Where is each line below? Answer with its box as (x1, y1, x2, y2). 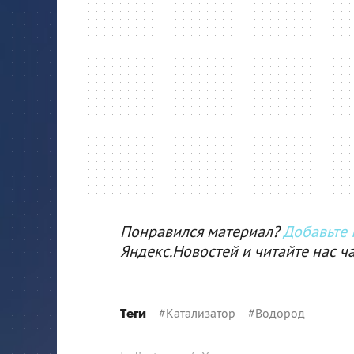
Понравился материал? (120, 221, 283, 241)
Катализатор (166, 305, 235, 321)
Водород (255, 305, 305, 321)
